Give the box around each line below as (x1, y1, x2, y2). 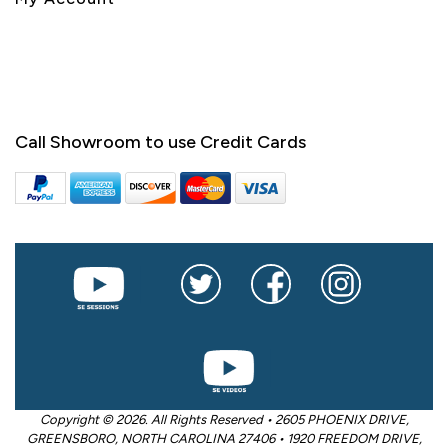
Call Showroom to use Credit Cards (15, 130, 306, 153)
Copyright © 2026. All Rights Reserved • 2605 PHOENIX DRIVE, (39, 411, 409, 427)
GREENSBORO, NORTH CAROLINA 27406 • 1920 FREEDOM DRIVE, (26, 430, 422, 446)
